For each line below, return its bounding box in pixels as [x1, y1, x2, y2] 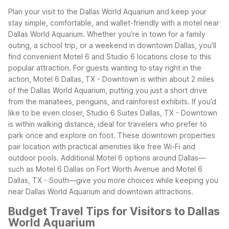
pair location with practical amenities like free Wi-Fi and [8, 142, 195, 151]
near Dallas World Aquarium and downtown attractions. [8, 187, 193, 196]
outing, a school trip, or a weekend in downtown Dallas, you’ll [8, 40, 216, 50]
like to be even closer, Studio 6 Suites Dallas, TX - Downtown [8, 108, 217, 117]
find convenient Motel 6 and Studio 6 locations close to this [8, 52, 211, 61]
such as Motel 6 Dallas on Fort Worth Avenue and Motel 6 [8, 164, 202, 173]
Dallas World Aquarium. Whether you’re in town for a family [8, 29, 205, 38]
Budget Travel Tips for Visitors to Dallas [8, 205, 220, 218]
